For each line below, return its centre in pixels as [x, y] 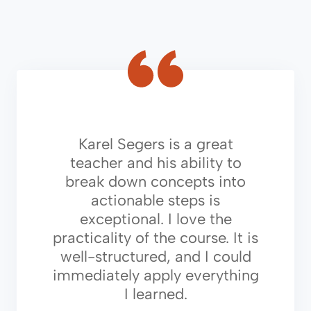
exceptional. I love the [155, 219]
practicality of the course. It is [155, 238]
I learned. [155, 294]
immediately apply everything [155, 276]
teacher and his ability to [155, 163]
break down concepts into [155, 182]
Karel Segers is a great [155, 144]
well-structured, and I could [155, 257]
